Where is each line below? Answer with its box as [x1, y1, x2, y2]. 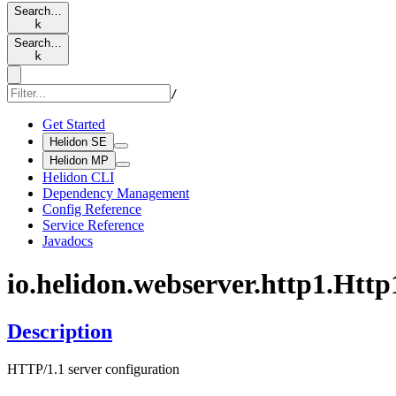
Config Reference [42, 202, 141, 217]
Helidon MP [49, 154, 109, 167]
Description [7, 319, 112, 343]
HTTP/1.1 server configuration [7, 361, 179, 377]
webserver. [133, 268, 261, 301]
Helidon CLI [42, 170, 114, 185]
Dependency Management [42, 186, 189, 201]
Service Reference [42, 217, 144, 232]
